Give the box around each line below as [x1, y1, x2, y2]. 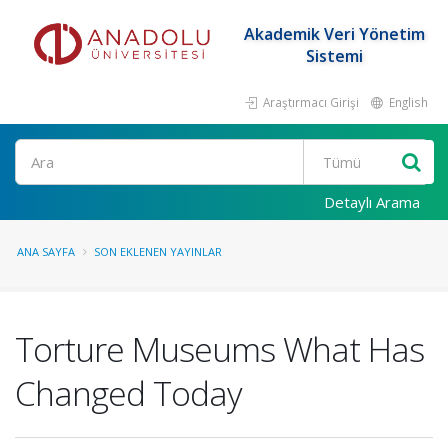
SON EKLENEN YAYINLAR [94, 244, 222, 259]
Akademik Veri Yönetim [243, 23, 425, 45]
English [386, 94, 428, 110]
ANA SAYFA [17, 244, 75, 259]
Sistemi [305, 45, 363, 67]
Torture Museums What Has [15, 326, 424, 372]
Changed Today [15, 370, 242, 416]
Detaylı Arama [324, 192, 420, 212]
